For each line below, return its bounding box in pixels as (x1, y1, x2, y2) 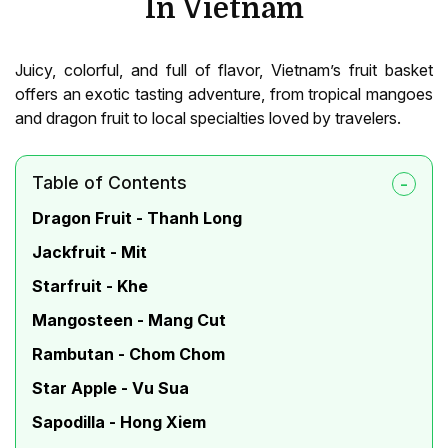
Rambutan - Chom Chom (32, 344, 225, 365)
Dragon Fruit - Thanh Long (32, 208, 242, 229)
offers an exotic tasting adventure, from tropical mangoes (15, 84, 433, 105)
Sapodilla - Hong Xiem (32, 412, 206, 433)
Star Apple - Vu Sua (32, 378, 189, 399)
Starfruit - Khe (32, 276, 148, 297)
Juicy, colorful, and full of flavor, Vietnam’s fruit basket (15, 60, 433, 81)
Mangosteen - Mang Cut (32, 310, 226, 331)
